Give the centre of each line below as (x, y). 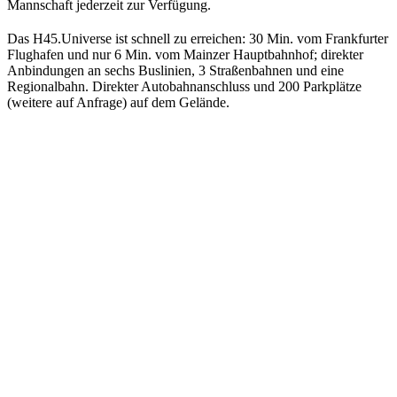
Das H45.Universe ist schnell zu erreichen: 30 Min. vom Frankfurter (198, 38)
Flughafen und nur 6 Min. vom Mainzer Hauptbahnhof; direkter (185, 54)
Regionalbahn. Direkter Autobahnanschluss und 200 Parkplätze (184, 86)
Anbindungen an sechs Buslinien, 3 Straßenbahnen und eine (175, 70)
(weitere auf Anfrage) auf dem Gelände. (118, 102)
